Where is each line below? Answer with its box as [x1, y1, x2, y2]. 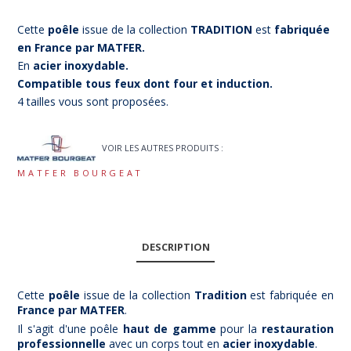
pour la [215, 321, 262, 337]
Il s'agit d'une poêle [17, 321, 123, 337]
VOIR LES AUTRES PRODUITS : [102, 142, 224, 154]
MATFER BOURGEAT [17, 166, 144, 179]
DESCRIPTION [141, 239, 210, 254]
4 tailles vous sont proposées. [17, 94, 172, 110]
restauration [261, 321, 334, 337]
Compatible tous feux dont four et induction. [17, 76, 277, 92]
